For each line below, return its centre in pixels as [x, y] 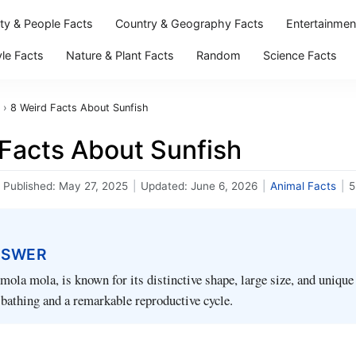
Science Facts [300, 55]
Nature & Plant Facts [120, 55]
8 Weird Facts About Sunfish [79, 108]
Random [218, 55]
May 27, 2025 [93, 186]
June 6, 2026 [224, 186]
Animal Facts [303, 186]
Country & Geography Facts [189, 23]
